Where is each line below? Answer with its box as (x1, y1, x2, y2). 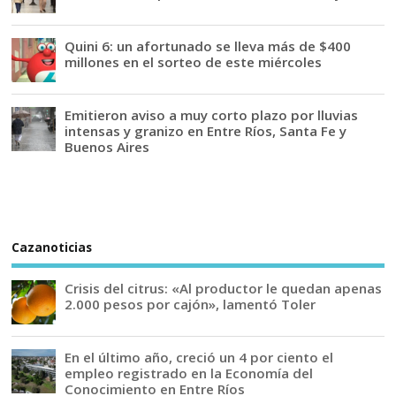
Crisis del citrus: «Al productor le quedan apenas (65, 278, 383, 297)
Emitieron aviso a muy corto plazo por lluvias (65, 105, 359, 124)
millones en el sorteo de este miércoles (65, 52, 323, 71)
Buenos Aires (65, 137, 150, 156)
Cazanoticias (11, 240, 93, 256)
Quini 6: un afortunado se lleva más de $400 (65, 36, 352, 55)
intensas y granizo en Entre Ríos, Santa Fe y (65, 121, 347, 140)
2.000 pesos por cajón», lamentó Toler (65, 294, 316, 313)
